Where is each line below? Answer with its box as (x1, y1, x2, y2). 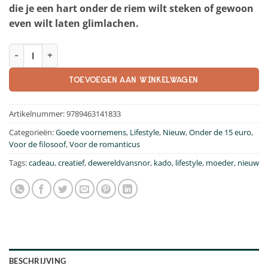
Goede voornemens (56, 126, 126, 138)
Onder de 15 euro (189, 126, 251, 138)
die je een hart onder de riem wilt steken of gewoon (9, 1, 254, 15)
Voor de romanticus (69, 138, 140, 150)
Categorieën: (9, 126, 56, 138)
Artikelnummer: (9, 108, 66, 119)
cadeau (29, 157, 54, 168)
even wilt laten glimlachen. (9, 16, 139, 30)
